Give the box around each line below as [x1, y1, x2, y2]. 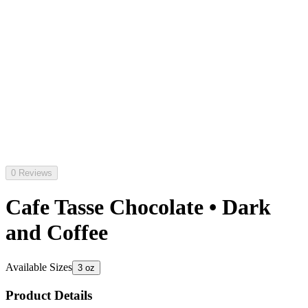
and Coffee [5, 220, 108, 245]
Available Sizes [5, 261, 72, 273]
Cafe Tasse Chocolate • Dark [5, 195, 271, 220]
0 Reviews [11, 168, 52, 178]
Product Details [5, 287, 92, 302]
